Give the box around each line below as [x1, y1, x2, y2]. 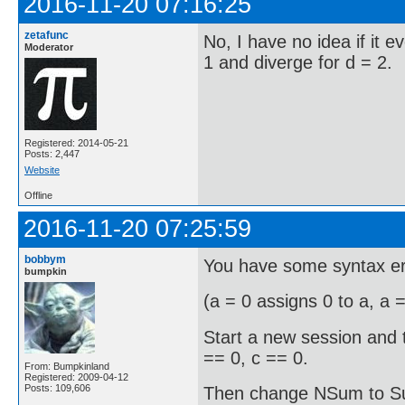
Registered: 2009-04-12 [24, 372, 128, 383]
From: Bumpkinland [24, 361, 109, 372]
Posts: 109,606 [24, 382, 90, 394]
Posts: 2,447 [24, 148, 80, 160]
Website [24, 165, 60, 176]
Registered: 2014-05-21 [24, 137, 128, 149]
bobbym [24, 253, 66, 267]
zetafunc [24, 29, 69, 42]
